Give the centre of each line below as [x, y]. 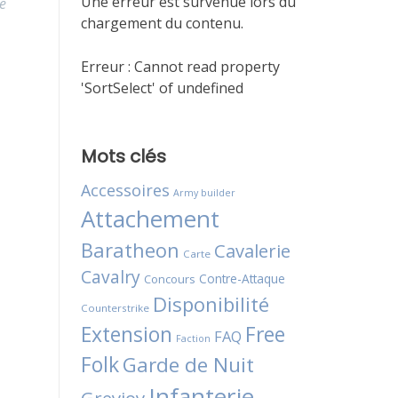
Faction [193, 339]
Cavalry [111, 277]
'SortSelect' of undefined [162, 88]
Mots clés [123, 157]
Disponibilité [211, 304]
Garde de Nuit [188, 365]
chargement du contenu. [162, 24]
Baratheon [130, 250]
